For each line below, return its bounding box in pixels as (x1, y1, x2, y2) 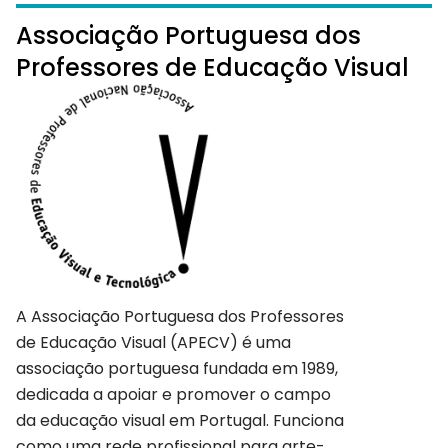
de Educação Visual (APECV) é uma (16, 331, 291, 355)
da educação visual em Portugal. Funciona (16, 409, 344, 433)
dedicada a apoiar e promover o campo (16, 383, 331, 407)
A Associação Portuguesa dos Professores (16, 305, 344, 329)
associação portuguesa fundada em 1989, (16, 357, 338, 381)
